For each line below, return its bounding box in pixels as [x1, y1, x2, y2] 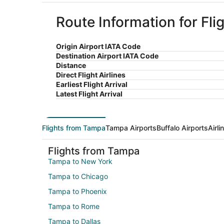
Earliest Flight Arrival [56, 79, 127, 88]
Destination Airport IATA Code [56, 51, 158, 60]
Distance [56, 60, 86, 69]
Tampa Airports [105, 123, 156, 132]
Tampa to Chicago [48, 171, 108, 180]
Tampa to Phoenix [48, 186, 107, 195]
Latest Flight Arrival [56, 89, 122, 98]
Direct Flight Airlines [56, 70, 125, 79]
